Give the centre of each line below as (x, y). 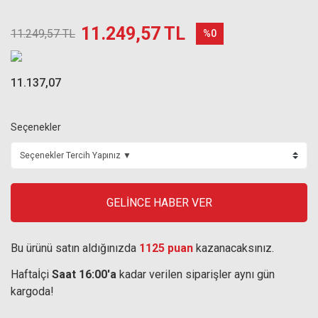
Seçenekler (36, 127)
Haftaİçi (31, 274)
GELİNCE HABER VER (159, 202)
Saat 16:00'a (84, 274)
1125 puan (166, 248)
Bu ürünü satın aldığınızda (75, 248)
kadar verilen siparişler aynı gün (196, 274)
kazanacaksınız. (234, 248)
